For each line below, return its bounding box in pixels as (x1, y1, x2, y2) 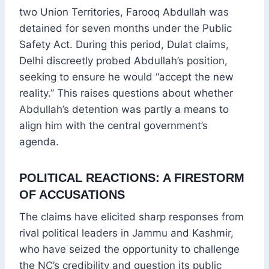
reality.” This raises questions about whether (19, 87, 233, 100)
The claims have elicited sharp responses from (19, 211, 244, 223)
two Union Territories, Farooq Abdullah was (19, 6, 229, 19)
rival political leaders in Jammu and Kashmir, (19, 227, 234, 240)
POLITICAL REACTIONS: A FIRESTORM (19, 171, 244, 185)
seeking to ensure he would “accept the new (19, 71, 234, 83)
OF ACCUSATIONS (19, 188, 125, 202)
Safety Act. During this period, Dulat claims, (19, 38, 229, 51)
